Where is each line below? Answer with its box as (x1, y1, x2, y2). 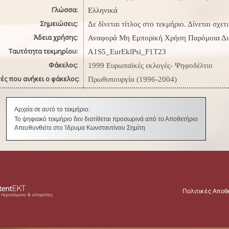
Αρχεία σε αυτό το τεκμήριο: (14, 106, 90, 113)
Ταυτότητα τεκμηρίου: (8, 47, 79, 56)
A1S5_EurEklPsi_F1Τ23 (87, 48, 166, 56)
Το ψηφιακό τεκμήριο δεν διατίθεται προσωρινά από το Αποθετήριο (14, 116, 198, 123)
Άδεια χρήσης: (33, 33, 79, 42)
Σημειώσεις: (40, 19, 79, 28)
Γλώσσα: (51, 5, 79, 14)
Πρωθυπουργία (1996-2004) (87, 75, 177, 83)
